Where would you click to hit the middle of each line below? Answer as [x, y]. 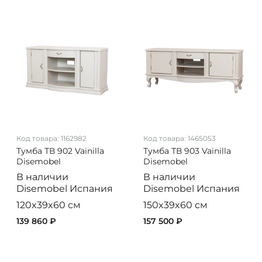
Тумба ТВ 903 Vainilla [187, 151]
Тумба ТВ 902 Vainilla [60, 151]
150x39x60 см [175, 205]
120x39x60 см [48, 205]
